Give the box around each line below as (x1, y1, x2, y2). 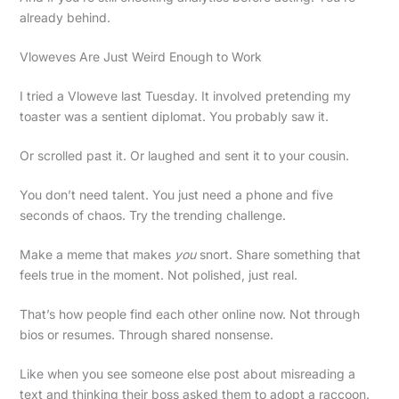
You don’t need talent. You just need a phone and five (19, 186, 333, 202)
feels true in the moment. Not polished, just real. (19, 266, 297, 282)
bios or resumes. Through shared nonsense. (19, 326, 273, 342)
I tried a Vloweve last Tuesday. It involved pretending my (19, 87, 351, 103)
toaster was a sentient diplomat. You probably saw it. (19, 108, 329, 124)
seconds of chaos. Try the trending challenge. (19, 207, 286, 223)
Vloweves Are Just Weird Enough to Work (19, 48, 262, 64)
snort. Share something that (195, 246, 361, 262)
